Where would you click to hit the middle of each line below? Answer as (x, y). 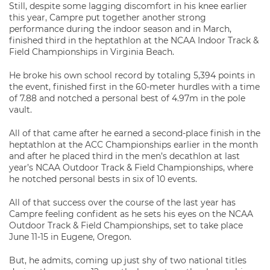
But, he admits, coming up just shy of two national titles (128, 260)
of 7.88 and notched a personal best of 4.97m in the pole (127, 98)
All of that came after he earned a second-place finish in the (135, 133)
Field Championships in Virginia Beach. (92, 52)
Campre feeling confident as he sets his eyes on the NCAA (131, 214)
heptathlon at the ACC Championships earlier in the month (133, 145)
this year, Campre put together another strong (108, 17)
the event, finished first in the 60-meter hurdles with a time (134, 87)
